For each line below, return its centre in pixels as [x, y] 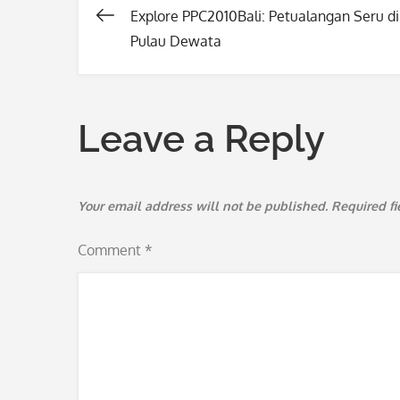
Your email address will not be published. [203, 206]
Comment [111, 250]
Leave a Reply [201, 139]
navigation [187, 87]
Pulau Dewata [176, 41]
